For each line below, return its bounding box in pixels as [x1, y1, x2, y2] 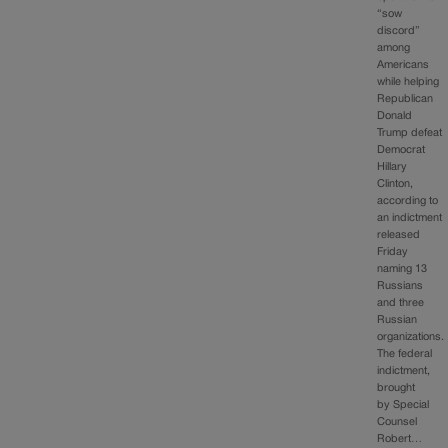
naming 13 [377, 264, 428, 275]
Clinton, [377, 179, 414, 190]
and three [377, 298, 425, 309]
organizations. [377, 332, 445, 343]
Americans [377, 60, 430, 71]
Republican [377, 94, 434, 105]
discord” [377, 26, 421, 37]
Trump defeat [377, 128, 443, 139]
